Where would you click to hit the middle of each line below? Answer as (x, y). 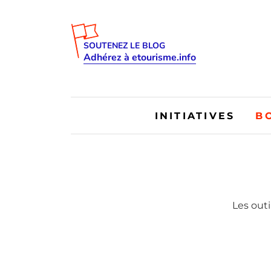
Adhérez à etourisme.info (140, 57)
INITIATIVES (195, 116)
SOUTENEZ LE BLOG (124, 46)
